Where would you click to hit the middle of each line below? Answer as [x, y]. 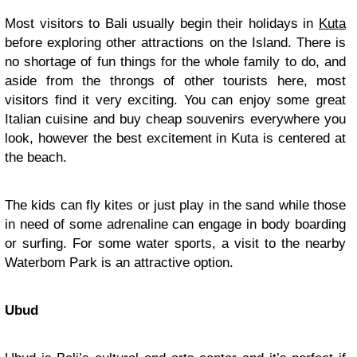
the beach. [36, 158]
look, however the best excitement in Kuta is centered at [175, 139]
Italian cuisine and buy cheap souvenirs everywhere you [175, 120]
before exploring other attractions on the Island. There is [175, 43]
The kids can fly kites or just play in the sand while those [175, 206]
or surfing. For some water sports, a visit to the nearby [175, 244]
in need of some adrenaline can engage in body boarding [175, 225]
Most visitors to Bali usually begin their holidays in [162, 24]
